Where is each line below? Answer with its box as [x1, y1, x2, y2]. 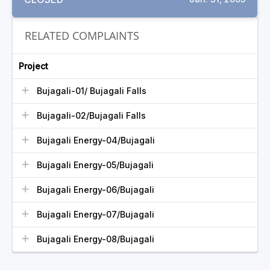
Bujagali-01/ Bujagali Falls [37, 86, 146, 96]
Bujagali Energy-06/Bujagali [37, 184, 154, 195]
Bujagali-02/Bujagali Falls [37, 110, 146, 121]
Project [19, 61, 48, 71]
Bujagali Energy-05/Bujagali [37, 160, 154, 170]
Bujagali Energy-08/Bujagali [37, 234, 154, 244]
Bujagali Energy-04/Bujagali [37, 135, 155, 145]
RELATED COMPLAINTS [25, 28, 139, 43]
